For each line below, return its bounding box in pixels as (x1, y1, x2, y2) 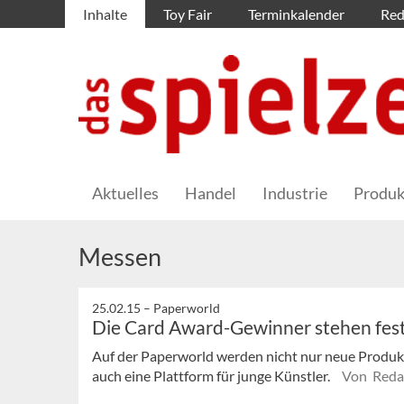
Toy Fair (163, 5, 212, 23)
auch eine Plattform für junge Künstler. (92, 367, 333, 385)
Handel (185, 183, 236, 204)
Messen (78, 242, 161, 272)
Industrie (262, 183, 327, 204)
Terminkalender (248, 5, 344, 23)
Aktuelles (92, 183, 159, 204)
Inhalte (83, 5, 127, 23)
